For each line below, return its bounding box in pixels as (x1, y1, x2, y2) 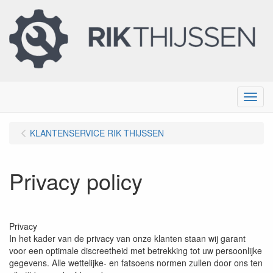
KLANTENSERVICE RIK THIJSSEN (30, 126, 164, 139)
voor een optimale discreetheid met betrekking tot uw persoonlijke (9, 244, 262, 257)
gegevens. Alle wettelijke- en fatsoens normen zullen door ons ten (9, 256, 263, 269)
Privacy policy (9, 165, 143, 196)
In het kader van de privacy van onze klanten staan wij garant (9, 232, 246, 244)
